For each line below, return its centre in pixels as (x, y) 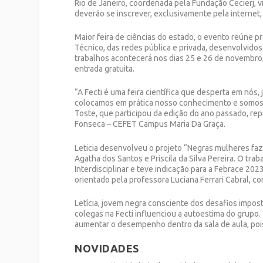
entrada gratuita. (105, 68)
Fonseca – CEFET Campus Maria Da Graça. (150, 124)
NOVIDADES (107, 249)
